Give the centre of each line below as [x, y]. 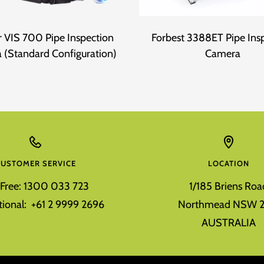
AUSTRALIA [229, 223]
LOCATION [229, 164]
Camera [223, 54]
